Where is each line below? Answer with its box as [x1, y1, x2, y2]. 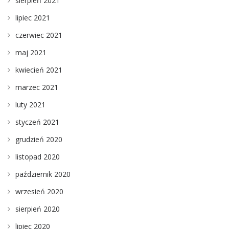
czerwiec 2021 [15, 30, 62, 40]
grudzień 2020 [15, 134, 62, 144]
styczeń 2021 [15, 117, 59, 127]
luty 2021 [15, 99, 45, 109]
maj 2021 [15, 47, 47, 57]
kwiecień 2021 [15, 64, 62, 75]
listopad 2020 [15, 151, 60, 162]
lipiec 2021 [15, 12, 50, 22]
